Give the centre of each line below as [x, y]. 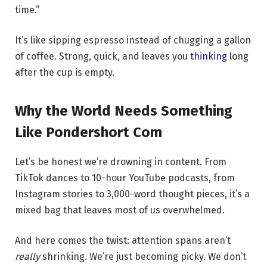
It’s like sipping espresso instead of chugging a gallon [133, 41]
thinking [209, 57]
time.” [27, 10]
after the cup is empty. [65, 73]
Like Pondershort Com [89, 132]
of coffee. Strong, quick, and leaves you [103, 57]
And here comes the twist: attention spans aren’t [123, 241]
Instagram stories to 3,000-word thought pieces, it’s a [132, 194]
